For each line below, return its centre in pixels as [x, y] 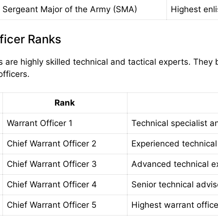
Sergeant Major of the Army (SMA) [70, 9]
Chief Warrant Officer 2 [51, 144]
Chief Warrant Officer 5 [51, 205]
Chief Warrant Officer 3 [52, 164]
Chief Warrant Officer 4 [52, 185]
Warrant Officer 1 [39, 123]
